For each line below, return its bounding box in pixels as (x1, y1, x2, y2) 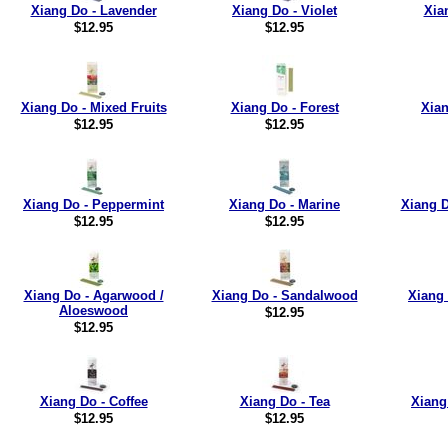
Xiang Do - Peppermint (23, 197, 164, 212)
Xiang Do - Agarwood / (23, 288, 164, 303)
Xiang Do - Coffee (39, 394, 148, 409)
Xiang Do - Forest (230, 100, 339, 115)
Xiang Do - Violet (232, 3, 337, 18)
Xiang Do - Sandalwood (211, 288, 358, 303)
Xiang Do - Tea (239, 394, 330, 409)
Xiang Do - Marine (229, 197, 340, 212)
